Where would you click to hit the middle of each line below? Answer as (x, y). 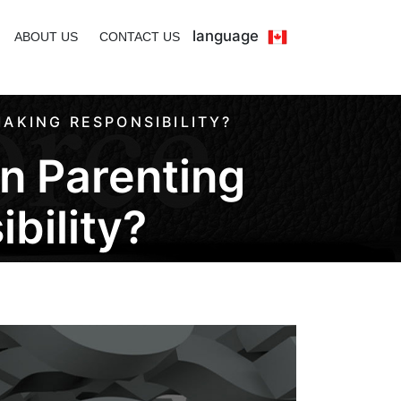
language (226, 35)
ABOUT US (46, 36)
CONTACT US (140, 36)
